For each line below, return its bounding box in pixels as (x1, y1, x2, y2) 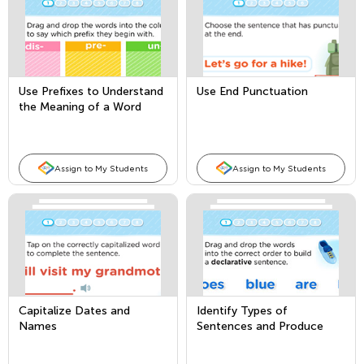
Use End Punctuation (197, 84, 308, 98)
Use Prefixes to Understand (19, 84, 163, 98)
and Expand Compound (197, 335, 320, 349)
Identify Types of (197, 304, 288, 318)
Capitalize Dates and (19, 304, 130, 318)
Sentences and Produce (197, 319, 323, 333)
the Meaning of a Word (19, 100, 141, 114)
